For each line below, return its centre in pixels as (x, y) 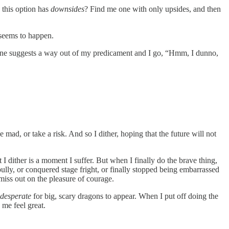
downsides (67, 9)
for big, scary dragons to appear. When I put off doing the (125, 196)
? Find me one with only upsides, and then (153, 9)
